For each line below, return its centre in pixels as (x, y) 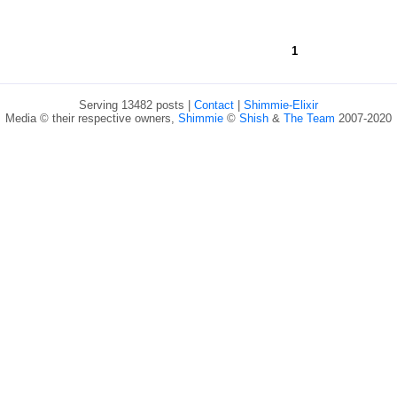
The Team (309, 118)
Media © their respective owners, (92, 118)
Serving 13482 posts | (136, 105)
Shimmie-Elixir (281, 105)
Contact (214, 105)
